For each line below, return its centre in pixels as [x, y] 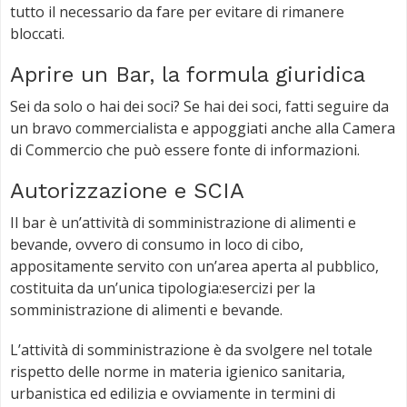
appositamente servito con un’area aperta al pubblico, [194, 266]
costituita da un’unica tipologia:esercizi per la [163, 288]
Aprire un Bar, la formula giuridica [188, 74]
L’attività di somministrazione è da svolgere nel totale [191, 349]
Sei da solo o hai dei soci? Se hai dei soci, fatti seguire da [199, 106]
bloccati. [37, 33]
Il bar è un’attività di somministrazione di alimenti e [183, 222]
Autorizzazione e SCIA [127, 190]
